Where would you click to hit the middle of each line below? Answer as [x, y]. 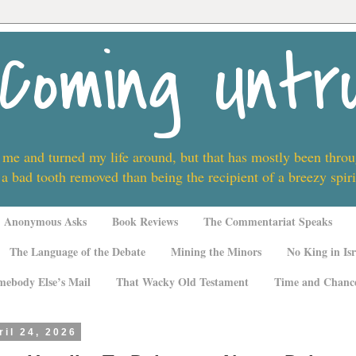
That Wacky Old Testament [182, 281]
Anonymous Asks [45, 222]
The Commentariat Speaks [267, 222]
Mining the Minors [216, 252]
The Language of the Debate [77, 252]
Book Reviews [145, 222]
